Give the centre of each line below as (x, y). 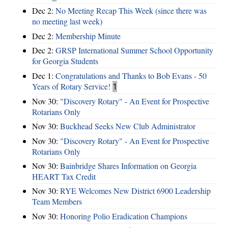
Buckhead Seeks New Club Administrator (128, 126)
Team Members (57, 202)
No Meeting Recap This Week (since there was (131, 11)
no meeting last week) (67, 21)
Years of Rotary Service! (71, 86)
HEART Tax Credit (64, 176)
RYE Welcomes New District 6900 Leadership (135, 191)
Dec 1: (44, 75)
